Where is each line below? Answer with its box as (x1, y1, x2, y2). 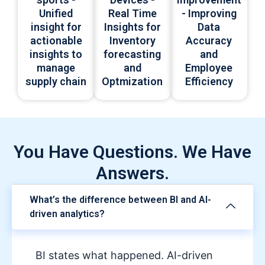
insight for (30, 21, 82, 34)
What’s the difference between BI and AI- (30, 194, 211, 206)
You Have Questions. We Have (14, 141, 251, 163)
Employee (185, 62, 233, 75)
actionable (30, 34, 82, 47)
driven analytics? (30, 208, 105, 220)
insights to (30, 48, 83, 61)
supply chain (25, 75, 87, 88)
